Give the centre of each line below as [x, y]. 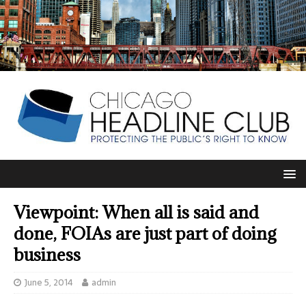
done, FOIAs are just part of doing [145, 234]
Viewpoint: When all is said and [136, 212]
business [47, 255]
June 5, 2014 [49, 283]
